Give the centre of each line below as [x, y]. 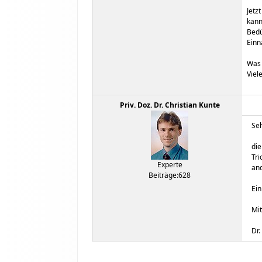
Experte [170, 165]
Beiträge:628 [170, 175]
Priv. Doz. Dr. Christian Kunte [170, 105]
